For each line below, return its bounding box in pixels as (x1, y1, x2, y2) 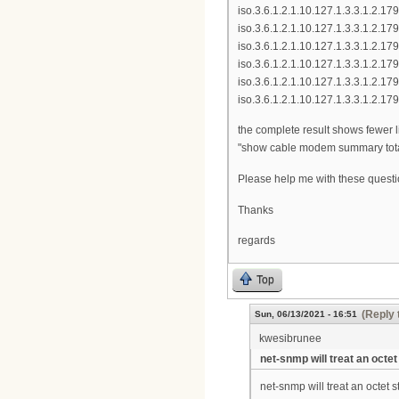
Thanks (238, 203, 273, 216)
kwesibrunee (259, 331, 322, 345)
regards (238, 234, 275, 248)
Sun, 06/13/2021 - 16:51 (255, 308, 357, 319)
